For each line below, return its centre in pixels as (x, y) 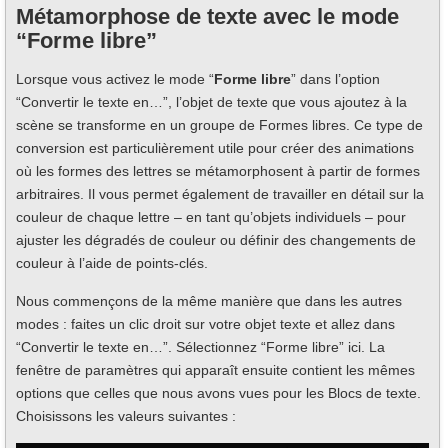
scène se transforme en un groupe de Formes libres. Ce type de (219, 124)
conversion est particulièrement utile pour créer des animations (215, 147)
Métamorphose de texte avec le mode (207, 16)
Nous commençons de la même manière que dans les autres (209, 300)
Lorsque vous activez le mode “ (115, 78)
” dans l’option (335, 78)
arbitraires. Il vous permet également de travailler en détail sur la (220, 193)
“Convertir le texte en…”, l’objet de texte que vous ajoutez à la (211, 101)
